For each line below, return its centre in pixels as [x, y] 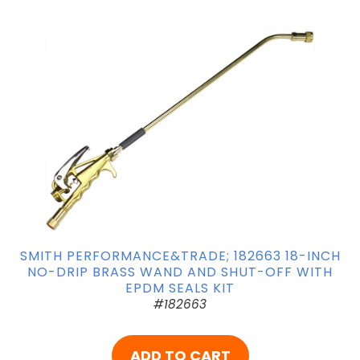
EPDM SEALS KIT [180, 288]
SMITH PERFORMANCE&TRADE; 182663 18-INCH [180, 256]
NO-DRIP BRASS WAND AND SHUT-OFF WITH [180, 272]
